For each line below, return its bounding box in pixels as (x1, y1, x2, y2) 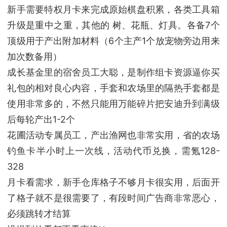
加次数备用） (7, 51, 62, 62)
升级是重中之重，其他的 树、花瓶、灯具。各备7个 (7, 19, 220, 30)
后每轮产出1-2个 (7, 113, 75, 125)
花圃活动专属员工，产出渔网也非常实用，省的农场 (7, 129, 220, 140)
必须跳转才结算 (7, 208, 71, 219)
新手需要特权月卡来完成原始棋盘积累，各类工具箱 (7, 4, 220, 15)
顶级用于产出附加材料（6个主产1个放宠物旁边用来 (7, 35, 220, 46)
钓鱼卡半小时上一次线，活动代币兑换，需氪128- (7, 145, 220, 156)
